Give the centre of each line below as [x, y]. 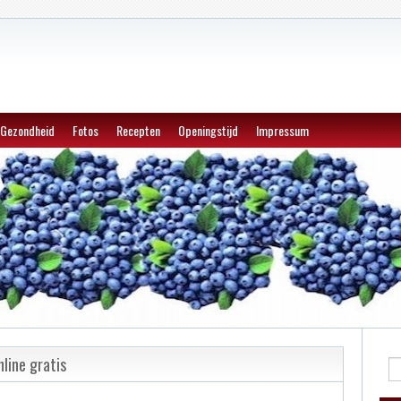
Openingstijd [208, 130]
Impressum [282, 130]
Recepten [138, 130]
